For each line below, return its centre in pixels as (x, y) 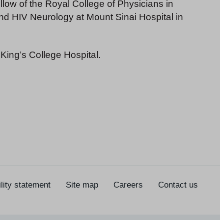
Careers (128, 185)
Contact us (178, 185)
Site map (82, 185)
